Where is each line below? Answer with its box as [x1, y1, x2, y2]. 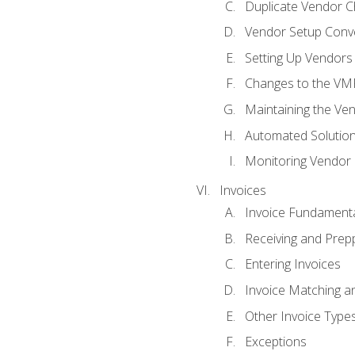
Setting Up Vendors [244, 48, 353, 67]
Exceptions [244, 333, 307, 351]
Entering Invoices [244, 255, 341, 273]
